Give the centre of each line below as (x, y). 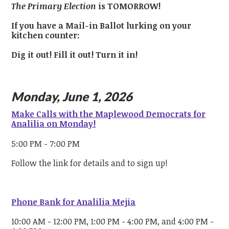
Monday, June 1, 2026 (72, 97)
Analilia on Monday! (54, 124)
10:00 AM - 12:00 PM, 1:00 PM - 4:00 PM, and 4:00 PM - (113, 222)
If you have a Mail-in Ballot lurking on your (101, 25)
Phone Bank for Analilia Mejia (74, 202)
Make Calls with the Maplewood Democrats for (109, 114)
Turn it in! (117, 55)
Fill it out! (74, 55)
